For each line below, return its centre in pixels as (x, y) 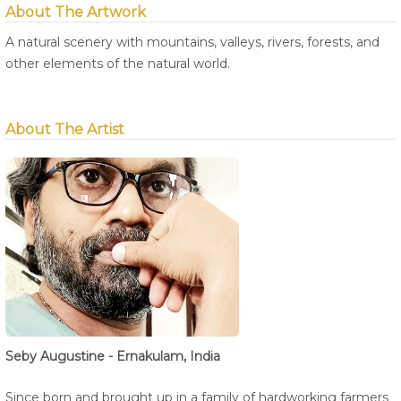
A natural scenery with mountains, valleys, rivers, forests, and (192, 43)
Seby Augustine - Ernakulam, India (113, 357)
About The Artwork (76, 13)
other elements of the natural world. (118, 64)
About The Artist (65, 130)
